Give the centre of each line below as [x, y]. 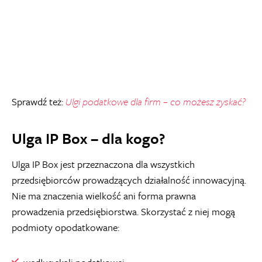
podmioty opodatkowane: [65, 227]
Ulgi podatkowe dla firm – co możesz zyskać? [156, 101]
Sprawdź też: [39, 101]
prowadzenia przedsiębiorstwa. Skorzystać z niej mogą [123, 211]
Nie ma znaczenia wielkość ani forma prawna [104, 196]
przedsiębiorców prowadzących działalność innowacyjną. [129, 180]
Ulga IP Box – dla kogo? [88, 138]
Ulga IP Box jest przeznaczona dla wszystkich [103, 164]
